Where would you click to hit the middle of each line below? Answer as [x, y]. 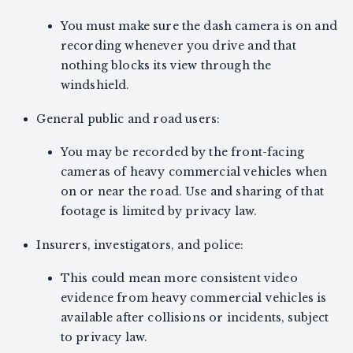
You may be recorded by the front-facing [182, 152]
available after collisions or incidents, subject [195, 318]
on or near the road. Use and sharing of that [192, 192]
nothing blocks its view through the [166, 66]
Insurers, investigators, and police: [140, 245]
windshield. [95, 85]
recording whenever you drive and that [178, 46]
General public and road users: [128, 119]
